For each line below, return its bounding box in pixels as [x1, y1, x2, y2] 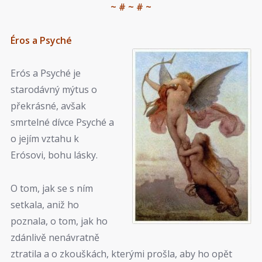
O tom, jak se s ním [11, 181, 93, 195]
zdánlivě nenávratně [11, 230, 99, 244]
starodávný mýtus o [11, 83, 97, 96]
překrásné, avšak [11, 99, 86, 113]
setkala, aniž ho [11, 198, 79, 211]
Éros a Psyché [11, 33, 72, 47]
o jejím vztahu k [11, 132, 79, 146]
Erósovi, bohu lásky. [11, 149, 98, 162]
